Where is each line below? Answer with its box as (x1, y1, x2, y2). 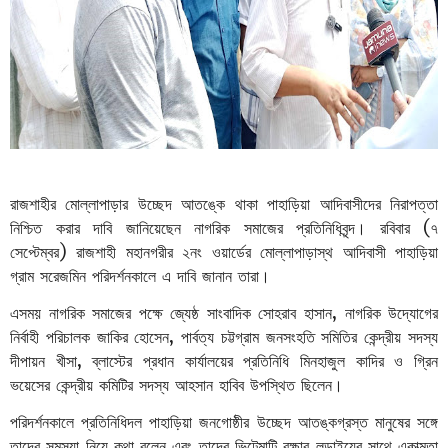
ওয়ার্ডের (211, 243, 251, 261)
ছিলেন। (301, 376, 343, 394)
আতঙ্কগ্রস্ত (297, 413, 368, 431)
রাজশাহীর (10, 195, 56, 213)
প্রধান (143, 352, 175, 370)
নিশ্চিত (10, 219, 42, 237)
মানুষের (374, 413, 410, 431)
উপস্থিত (250, 376, 295, 394)
